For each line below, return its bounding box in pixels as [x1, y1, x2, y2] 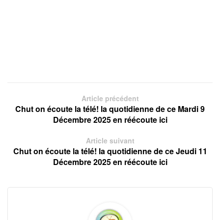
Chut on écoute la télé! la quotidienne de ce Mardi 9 [15, 103, 205, 114]
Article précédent [81, 93, 139, 103]
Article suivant [85, 135, 135, 145]
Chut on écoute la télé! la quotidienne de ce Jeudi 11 [13, 145, 207, 157]
